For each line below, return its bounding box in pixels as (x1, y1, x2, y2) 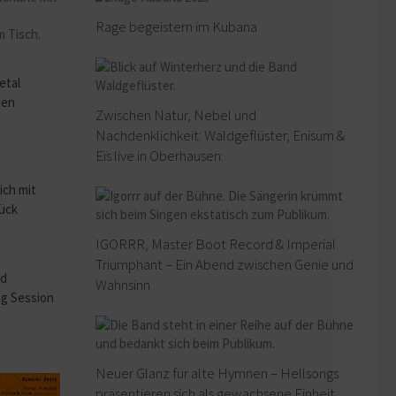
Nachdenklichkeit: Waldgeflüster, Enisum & (95, 126, 345, 146)
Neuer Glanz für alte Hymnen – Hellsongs (95, 363, 339, 384)
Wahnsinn (95, 275, 150, 295)
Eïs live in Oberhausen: (95, 146, 224, 166)
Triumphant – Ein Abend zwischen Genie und (95, 255, 354, 275)
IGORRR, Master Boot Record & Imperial (95, 234, 336, 255)
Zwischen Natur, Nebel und (95, 105, 256, 126)
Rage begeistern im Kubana (95, 17, 257, 37)
